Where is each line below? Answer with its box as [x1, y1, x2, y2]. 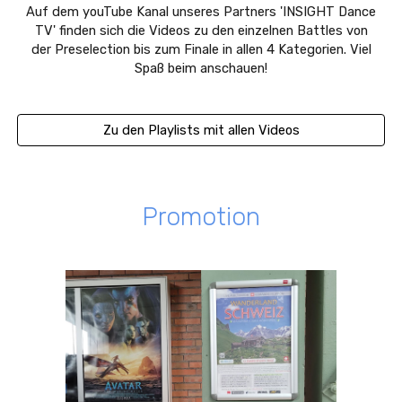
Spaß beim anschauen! [135, 60, 267, 76]
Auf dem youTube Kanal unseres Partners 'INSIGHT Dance [26, 4, 376, 20]
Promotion [142, 202, 260, 232]
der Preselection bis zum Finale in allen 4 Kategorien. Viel [31, 41, 371, 57]
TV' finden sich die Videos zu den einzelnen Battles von [34, 22, 368, 39]
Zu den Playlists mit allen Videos [102, 122, 300, 138]
